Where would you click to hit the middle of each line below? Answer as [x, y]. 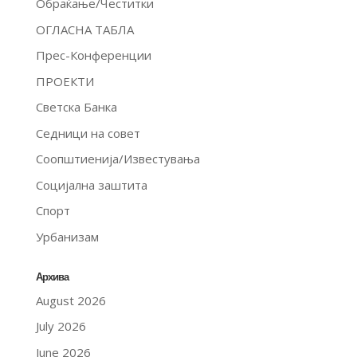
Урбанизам [67, 236]
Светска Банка [76, 107]
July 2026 [61, 326]
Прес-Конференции [93, 55]
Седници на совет [88, 133]
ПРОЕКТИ [65, 81]
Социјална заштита [91, 184]
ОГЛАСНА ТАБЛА [84, 29]
